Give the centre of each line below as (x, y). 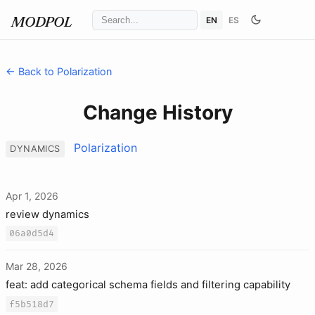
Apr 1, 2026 (32, 195)
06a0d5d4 (32, 234)
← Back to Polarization (59, 71)
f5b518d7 (32, 304)
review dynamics (47, 214)
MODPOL (42, 23)
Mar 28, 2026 (37, 266)
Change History (157, 112)
